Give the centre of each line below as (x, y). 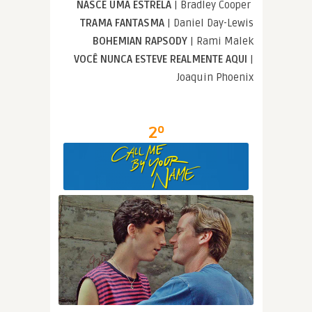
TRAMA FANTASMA (124, 23)
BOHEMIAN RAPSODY (141, 41)
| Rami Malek (222, 41)
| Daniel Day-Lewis (210, 23)
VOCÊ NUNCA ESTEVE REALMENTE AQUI (162, 60)
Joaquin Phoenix (215, 78)
